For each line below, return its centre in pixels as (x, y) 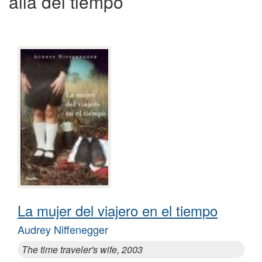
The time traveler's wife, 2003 (82, 250)
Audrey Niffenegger (63, 230)
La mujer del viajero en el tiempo (118, 211)
